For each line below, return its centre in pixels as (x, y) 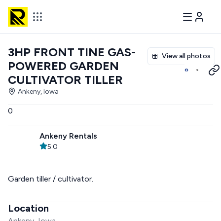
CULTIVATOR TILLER (65, 80)
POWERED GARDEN (63, 66)
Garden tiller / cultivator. (51, 179)
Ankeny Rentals (68, 136)
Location (28, 208)
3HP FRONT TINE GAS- (72, 52)
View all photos (186, 56)
